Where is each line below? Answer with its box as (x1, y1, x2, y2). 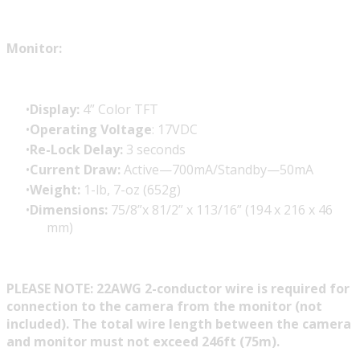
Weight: (30, 181, 80, 199)
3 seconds (123, 141, 186, 159)
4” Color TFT (80, 100, 158, 119)
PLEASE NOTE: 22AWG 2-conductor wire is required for (6, 280, 350, 298)
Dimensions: (30, 201, 108, 219)
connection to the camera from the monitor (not (6, 297, 322, 316)
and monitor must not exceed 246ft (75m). (6, 333, 280, 351)
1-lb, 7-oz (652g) (80, 181, 181, 199)
